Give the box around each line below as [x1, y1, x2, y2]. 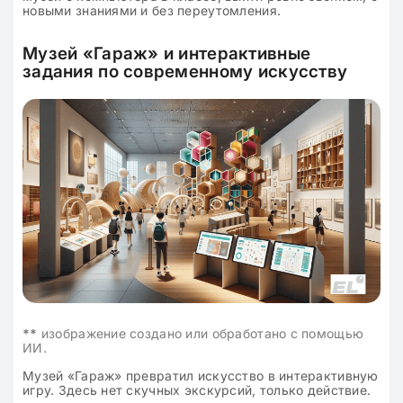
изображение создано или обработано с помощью [37, 326, 364, 342]
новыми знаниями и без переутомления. [22, 2, 282, 18]
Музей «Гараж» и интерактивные [22, 42, 311, 64]
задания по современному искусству [22, 60, 348, 82]
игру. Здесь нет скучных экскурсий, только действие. [22, 382, 372, 399]
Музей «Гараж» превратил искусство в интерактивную [22, 368, 379, 384]
